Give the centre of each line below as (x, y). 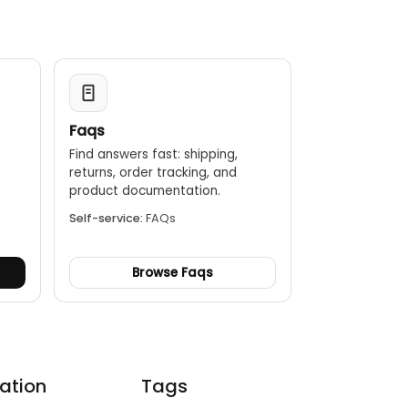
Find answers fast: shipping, (153, 154)
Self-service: (106, 218)
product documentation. (144, 191)
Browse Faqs (172, 273)
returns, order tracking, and (153, 173)
